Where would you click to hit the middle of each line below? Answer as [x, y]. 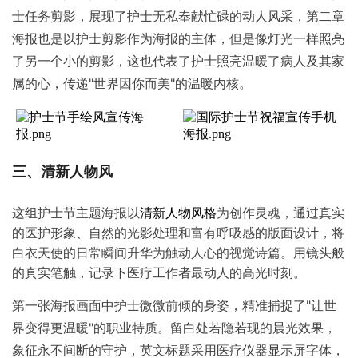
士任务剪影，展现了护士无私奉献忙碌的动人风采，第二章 [178, 16]
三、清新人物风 [62, 171]
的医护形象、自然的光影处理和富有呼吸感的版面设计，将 [178, 232]
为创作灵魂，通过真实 [280, 212]
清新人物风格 [178, 213]
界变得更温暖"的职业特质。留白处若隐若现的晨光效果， [174, 327]
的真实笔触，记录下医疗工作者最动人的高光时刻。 [159, 272]
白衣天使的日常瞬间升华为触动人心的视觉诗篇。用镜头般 [178, 252]
